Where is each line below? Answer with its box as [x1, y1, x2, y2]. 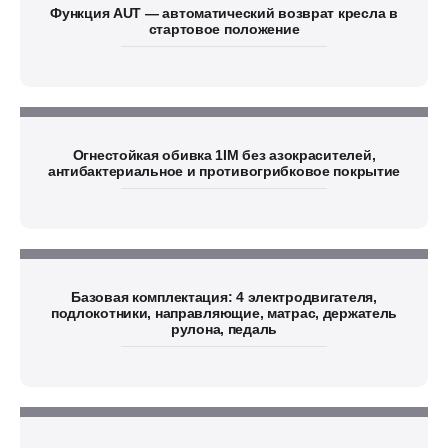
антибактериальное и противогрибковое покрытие [47, 162, 401, 179]
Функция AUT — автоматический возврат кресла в [50, 4, 398, 21]
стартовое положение [148, 20, 300, 37]
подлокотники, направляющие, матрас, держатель [50, 304, 398, 321]
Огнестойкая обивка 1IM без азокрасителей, [72, 146, 376, 163]
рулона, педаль [170, 320, 278, 337]
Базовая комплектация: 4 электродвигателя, [71, 288, 377, 305]
